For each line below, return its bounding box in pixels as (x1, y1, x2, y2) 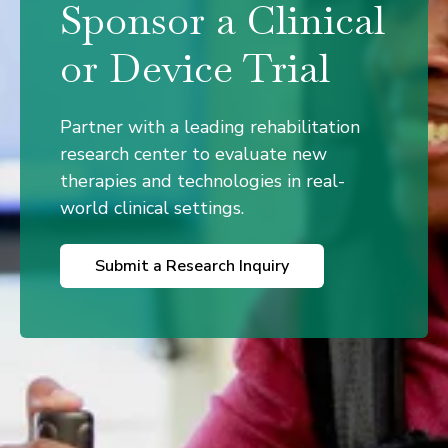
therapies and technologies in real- (60, 169, 345, 194)
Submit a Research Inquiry (95, 255, 289, 278)
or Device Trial (60, 41, 330, 94)
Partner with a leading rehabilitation (60, 115, 360, 140)
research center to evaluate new (60, 142, 327, 167)
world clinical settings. (60, 196, 249, 221)
